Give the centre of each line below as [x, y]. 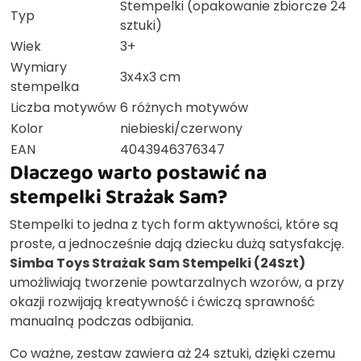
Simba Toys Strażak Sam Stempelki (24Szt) [158, 263]
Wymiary [39, 68]
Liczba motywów [63, 108]
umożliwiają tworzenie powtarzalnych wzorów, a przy [177, 283]
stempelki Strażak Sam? [118, 197]
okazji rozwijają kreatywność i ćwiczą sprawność [162, 302]
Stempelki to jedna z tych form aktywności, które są [174, 225]
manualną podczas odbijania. [102, 322]
